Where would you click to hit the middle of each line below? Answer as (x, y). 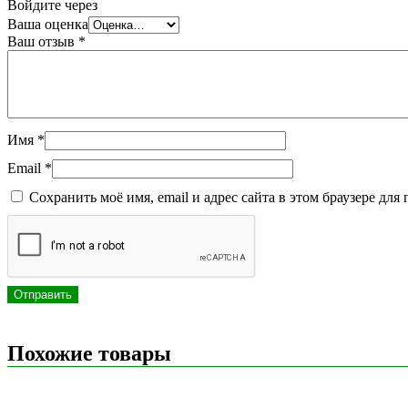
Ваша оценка (48, 24)
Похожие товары (89, 353)
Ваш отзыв (43, 41)
